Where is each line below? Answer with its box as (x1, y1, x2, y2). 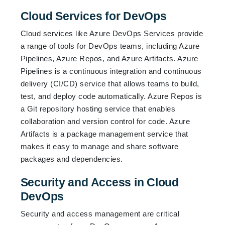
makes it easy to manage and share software (20, 142, 179, 151)
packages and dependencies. (20, 154, 123, 163)
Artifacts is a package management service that (20, 129, 188, 138)
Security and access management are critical (20, 209, 180, 218)
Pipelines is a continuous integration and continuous (20, 66, 202, 75)
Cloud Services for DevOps (20, 9, 167, 23)
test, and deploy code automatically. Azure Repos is (20, 91, 202, 100)
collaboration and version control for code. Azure (20, 117, 190, 126)
